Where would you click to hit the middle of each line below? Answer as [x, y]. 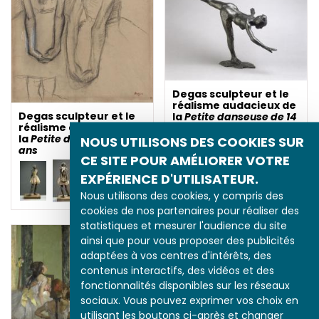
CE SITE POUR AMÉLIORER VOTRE [185, 160]
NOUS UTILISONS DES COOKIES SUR [192, 141]
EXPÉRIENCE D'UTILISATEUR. [169, 178]
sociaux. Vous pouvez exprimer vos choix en [189, 300]
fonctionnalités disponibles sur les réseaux [185, 285]
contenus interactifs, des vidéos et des [177, 270]
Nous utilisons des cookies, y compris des [182, 195]
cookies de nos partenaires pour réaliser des [190, 210]
